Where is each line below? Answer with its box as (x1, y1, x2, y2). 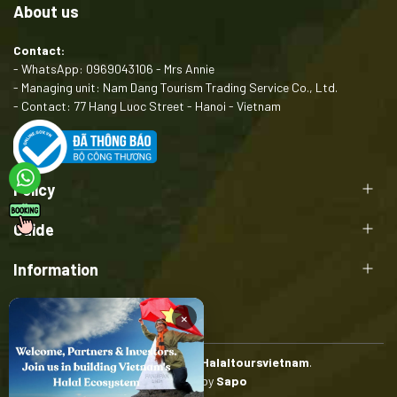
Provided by (150, 372, 216, 388)
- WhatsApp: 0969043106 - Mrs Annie (13, 60, 214, 76)
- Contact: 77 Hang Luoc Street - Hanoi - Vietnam (13, 97, 281, 113)
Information (13, 259, 98, 279)
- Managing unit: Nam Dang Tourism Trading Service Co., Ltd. (13, 79, 338, 95)
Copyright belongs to (85, 354, 201, 370)
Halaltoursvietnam (201, 354, 309, 370)
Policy (13, 179, 55, 199)
